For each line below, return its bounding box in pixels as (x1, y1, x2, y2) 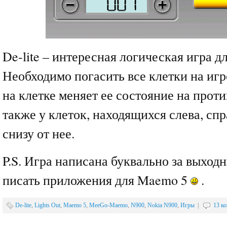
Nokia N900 (147, 202, 177, 209)
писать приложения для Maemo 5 (3, 171, 191, 188)
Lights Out (34, 202, 60, 209)
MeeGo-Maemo (89, 202, 128, 209)
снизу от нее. (3, 125, 74, 142)
